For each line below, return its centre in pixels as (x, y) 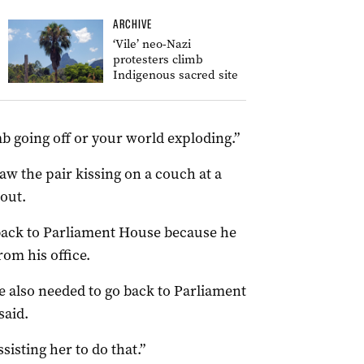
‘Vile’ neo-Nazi (152, 44)
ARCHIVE (132, 24)
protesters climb (158, 59)
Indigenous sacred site (175, 75)
